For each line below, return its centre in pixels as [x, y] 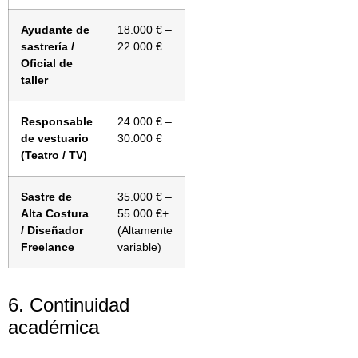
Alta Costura [55, 214]
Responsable [57, 122]
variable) [139, 247]
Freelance [48, 247]
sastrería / [48, 47]
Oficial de [47, 64]
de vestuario [55, 139]
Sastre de [46, 197]
